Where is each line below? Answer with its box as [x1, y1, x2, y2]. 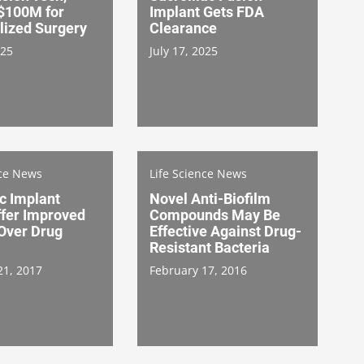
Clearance [149, 19, 217, 37]
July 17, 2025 [149, 42, 218, 58]
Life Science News [149, 165, 247, 181]
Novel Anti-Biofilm [149, 189, 271, 207]
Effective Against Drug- [149, 222, 301, 240]
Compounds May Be [149, 206, 280, 223]
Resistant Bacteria [149, 238, 270, 256]
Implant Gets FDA [149, 2, 264, 20]
